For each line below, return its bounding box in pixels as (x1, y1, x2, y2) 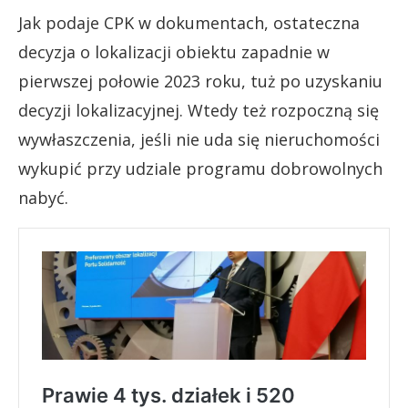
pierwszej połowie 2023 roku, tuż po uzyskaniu (18, 69, 382, 92)
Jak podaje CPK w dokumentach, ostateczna (18, 11, 360, 34)
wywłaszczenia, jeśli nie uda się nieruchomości (18, 127, 380, 150)
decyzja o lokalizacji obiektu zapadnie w (18, 40, 330, 63)
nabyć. (18, 186, 68, 209)
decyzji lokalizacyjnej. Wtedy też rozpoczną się (18, 98, 379, 121)
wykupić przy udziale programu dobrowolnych (18, 157, 382, 179)
